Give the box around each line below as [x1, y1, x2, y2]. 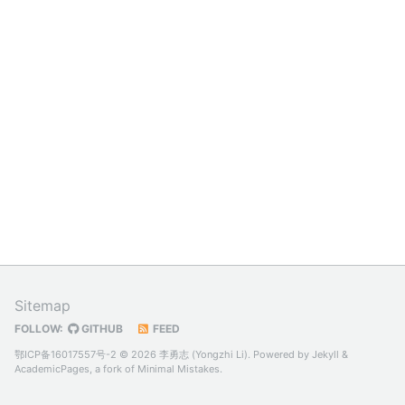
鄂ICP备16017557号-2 [14, 348, 117, 361]
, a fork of [89, 363, 137, 375]
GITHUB [79, 322, 123, 335]
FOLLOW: [14, 322, 63, 335]
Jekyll [312, 348, 339, 361]
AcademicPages [14, 363, 89, 375]
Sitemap [14, 297, 71, 315]
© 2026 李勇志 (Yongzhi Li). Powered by [117, 348, 312, 361]
